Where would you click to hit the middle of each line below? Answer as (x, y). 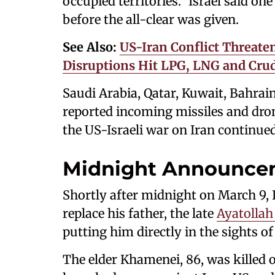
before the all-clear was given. (151, 19)
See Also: (91, 47)
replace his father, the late (140, 213)
